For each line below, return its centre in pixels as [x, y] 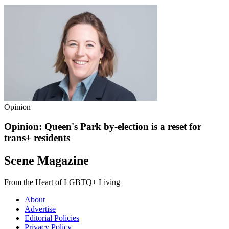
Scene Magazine [47, 161]
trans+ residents [37, 138]
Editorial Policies [52, 218]
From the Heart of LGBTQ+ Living [62, 182]
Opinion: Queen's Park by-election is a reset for [103, 127]
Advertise [40, 209]
